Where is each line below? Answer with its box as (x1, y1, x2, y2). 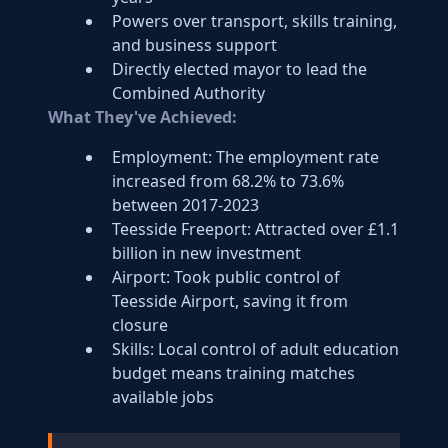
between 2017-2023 (112, 194, 259, 216)
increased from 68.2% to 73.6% (112, 170, 344, 192)
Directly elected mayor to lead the (112, 58, 367, 80)
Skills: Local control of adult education (112, 338, 399, 360)
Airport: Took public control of (112, 266, 340, 288)
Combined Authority (112, 82, 265, 104)
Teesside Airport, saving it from (112, 290, 348, 312)
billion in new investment (112, 242, 301, 264)
